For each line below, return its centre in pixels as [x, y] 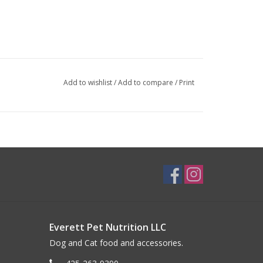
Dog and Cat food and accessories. [116, 242]
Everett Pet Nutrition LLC [107, 227]
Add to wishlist [88, 82]
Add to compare [146, 82]
